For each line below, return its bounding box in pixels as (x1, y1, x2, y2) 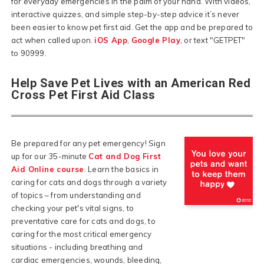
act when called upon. (11, 35, 95, 45)
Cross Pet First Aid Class (11, 87, 156, 102)
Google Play (131, 35, 181, 45)
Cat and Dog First (88, 151, 161, 161)
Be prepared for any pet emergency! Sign (11, 138, 166, 148)
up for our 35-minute (11, 151, 89, 161)
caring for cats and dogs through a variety (11, 177, 167, 187)
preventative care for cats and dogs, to (11, 216, 156, 226)
